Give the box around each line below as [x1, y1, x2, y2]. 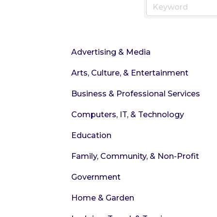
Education [71, 131, 111, 140]
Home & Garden [71, 193, 134, 202]
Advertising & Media [71, 47, 151, 57]
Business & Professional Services [71, 89, 200, 98]
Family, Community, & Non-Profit [71, 152, 199, 161]
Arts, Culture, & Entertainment [71, 68, 188, 77]
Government [71, 172, 121, 182]
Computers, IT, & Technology [71, 110, 184, 119]
